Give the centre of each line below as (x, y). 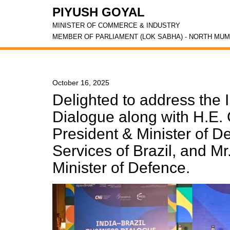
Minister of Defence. (121, 168)
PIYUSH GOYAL (99, 12)
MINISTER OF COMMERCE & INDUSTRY (116, 25)
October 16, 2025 (81, 83)
